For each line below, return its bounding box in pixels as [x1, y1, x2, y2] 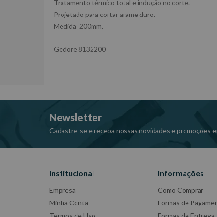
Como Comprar [158, 186, 204, 194]
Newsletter [49, 111, 102, 123]
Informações [158, 169, 204, 178]
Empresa [49, 186, 76, 194]
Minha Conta [49, 199, 88, 207]
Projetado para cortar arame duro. [54, 10, 155, 18]
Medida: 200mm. [54, 22, 103, 30]
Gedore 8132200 [54, 45, 106, 53]
